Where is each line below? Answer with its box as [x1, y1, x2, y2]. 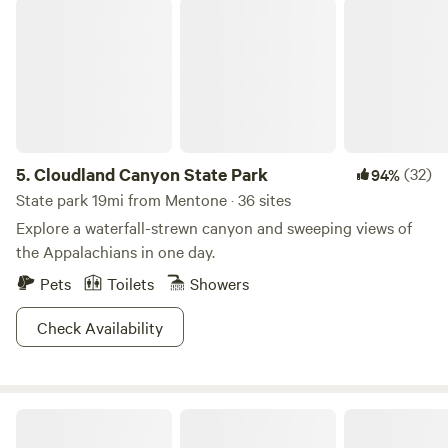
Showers [190, 272, 249, 294]
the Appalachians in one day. [16, 240, 215, 262]
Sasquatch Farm [15, 406, 115, 426]
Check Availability [37, 316, 163, 338]
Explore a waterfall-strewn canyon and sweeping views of [16, 216, 412, 238]
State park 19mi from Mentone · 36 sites [16, 188, 291, 210]
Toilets [107, 272, 154, 294]
